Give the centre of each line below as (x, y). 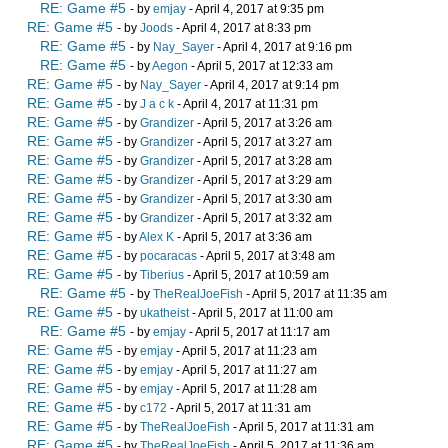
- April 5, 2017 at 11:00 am (261, 313)
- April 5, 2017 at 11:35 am (315, 294)
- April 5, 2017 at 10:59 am (256, 275)
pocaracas (168, 256)
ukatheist (164, 313)
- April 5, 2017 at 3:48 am (266, 256)
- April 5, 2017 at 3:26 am (263, 123)
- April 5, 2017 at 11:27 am (245, 370)
